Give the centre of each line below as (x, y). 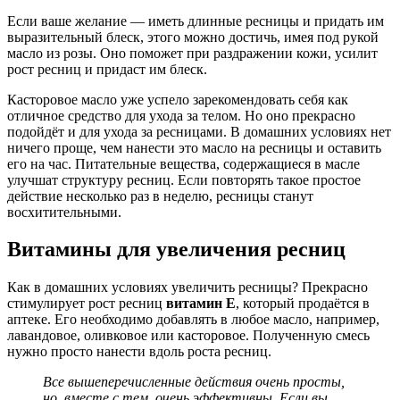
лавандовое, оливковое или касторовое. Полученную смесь (188, 336)
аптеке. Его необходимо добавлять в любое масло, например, (193, 320)
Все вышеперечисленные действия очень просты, (194, 382)
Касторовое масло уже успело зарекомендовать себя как (178, 99)
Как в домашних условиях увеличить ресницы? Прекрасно (187, 287)
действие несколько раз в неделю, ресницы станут (160, 196)
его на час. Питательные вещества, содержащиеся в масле (183, 163)
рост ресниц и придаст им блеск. (107, 69)
